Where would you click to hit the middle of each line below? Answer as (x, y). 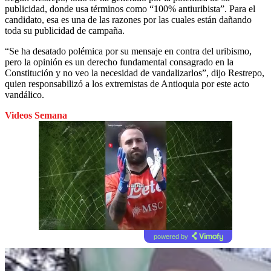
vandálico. (24, 94)
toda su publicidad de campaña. (65, 30)
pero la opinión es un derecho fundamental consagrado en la (119, 62)
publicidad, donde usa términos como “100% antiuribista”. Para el (130, 8)
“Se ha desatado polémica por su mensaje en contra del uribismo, (128, 51)
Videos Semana (36, 115)
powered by (171, 236)
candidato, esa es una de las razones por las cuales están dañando (128, 19)
